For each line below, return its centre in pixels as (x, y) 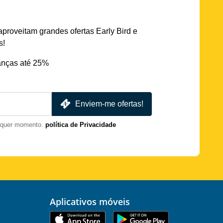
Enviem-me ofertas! (109, 104)
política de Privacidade (81, 124)
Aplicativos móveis (93, 201)
